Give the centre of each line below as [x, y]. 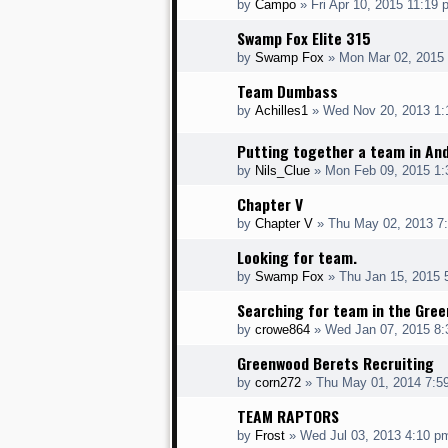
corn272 [278, 383]
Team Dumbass [287, 91]
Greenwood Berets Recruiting [335, 363]
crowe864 [282, 330]
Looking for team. [297, 257]
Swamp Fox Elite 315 [304, 38]
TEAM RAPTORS [288, 416]
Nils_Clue [282, 171]
